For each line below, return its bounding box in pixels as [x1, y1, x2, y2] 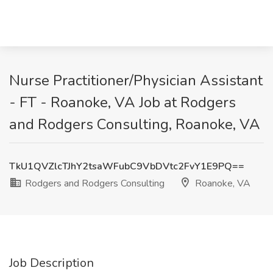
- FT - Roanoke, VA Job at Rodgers [9, 93, 236, 112]
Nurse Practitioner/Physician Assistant [9, 71, 263, 90]
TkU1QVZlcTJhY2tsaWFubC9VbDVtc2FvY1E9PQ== [9, 160, 244, 173]
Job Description [9, 255, 94, 271]
